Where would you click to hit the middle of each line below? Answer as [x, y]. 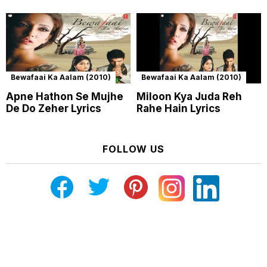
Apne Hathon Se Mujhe [65, 97]
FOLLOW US [133, 149]
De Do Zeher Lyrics [54, 109]
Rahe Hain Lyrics [178, 109]
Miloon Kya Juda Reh [189, 97]
